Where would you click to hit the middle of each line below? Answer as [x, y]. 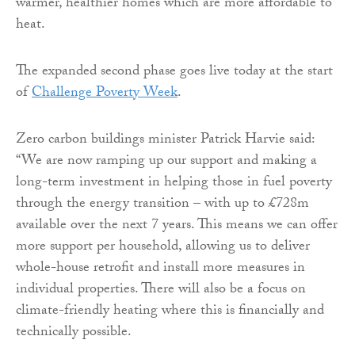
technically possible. [74, 333]
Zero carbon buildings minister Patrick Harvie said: [165, 140]
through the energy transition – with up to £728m [162, 204]
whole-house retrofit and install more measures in [160, 269]
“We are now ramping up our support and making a [166, 162]
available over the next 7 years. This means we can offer [177, 226]
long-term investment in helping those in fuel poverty [174, 183]
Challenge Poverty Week [105, 94]
